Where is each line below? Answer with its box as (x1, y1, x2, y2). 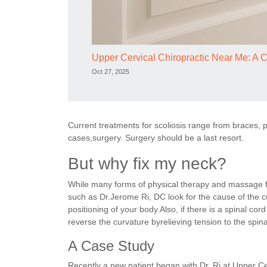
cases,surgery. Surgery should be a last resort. (68, 132, 244, 142)
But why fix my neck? (68, 154, 226, 173)
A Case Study (68, 237, 154, 254)
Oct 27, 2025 (92, 67, 129, 75)
